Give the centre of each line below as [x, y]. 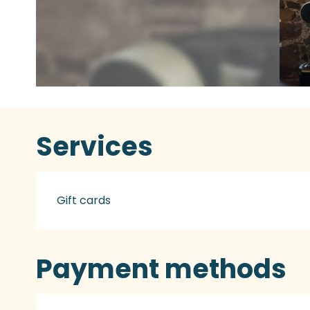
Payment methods [162, 269]
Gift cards [84, 200]
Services [95, 146]
